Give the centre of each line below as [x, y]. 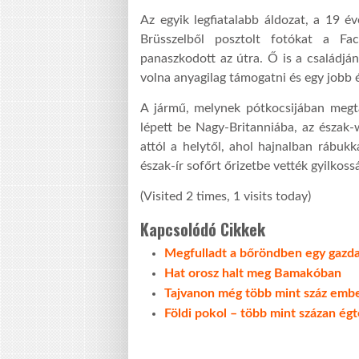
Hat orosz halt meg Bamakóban [253, 274]
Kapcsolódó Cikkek [203, 230]
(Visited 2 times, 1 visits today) [226, 197]
